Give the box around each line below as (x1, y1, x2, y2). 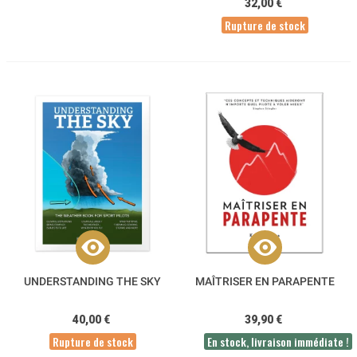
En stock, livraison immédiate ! (207, 333, 349, 351)
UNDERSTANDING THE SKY (24, 275, 161, 288)
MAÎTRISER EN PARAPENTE (194, 275, 335, 288)
